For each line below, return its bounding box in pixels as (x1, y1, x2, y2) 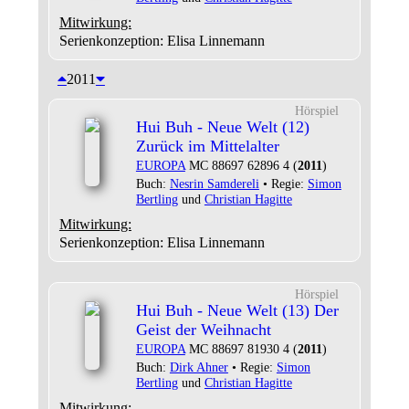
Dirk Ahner (169, 360, 228, 374)
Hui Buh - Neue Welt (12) (135, 118, 309, 136)
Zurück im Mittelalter (135, 137, 279, 155)
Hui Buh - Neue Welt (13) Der (135, 301, 339, 320)
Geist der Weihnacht (135, 320, 271, 339)
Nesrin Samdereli (169, 176, 259, 191)
